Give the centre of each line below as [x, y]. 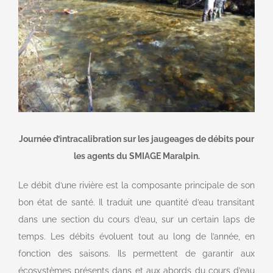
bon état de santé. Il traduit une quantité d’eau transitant [136, 202]
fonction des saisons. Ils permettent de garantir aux [136, 253]
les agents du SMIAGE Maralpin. [136, 156]
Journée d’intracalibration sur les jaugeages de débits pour [136, 139]
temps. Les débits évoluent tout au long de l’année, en [136, 236]
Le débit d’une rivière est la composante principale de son [136, 185]
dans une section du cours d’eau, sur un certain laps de [136, 219]
